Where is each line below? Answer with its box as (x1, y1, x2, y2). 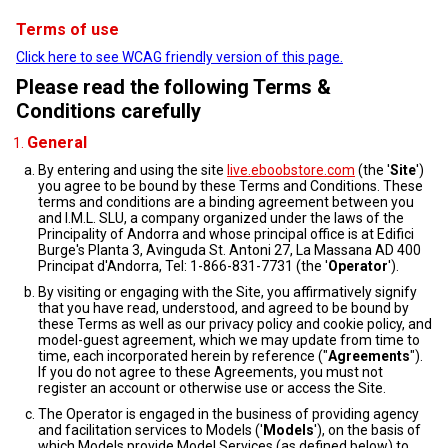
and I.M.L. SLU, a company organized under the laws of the (38, 210, 404, 226)
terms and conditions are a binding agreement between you (38, 194, 414, 210)
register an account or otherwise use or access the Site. (38, 380, 386, 396)
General (27, 133, 87, 152)
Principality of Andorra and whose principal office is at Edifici (38, 226, 414, 242)
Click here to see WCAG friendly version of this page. (16, 49, 343, 65)
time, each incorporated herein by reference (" (38, 348, 328, 364)
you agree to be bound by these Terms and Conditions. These (38, 178, 423, 194)
